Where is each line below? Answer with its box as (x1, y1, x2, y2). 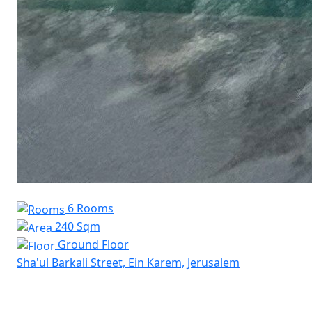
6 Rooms (65, 201, 114, 217)
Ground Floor (55, 236, 129, 252)
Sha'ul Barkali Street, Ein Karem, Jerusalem (17, 254, 240, 270)
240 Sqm (52, 219, 100, 235)
